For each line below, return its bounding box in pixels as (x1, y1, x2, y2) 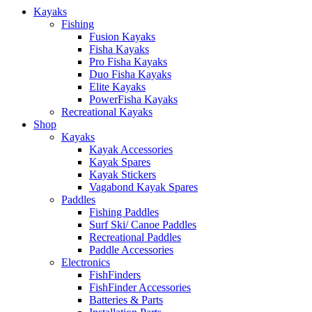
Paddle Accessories (89, 243, 173, 256)
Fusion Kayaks (89, 30, 155, 42)
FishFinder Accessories (89, 281, 191, 293)
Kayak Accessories (89, 143, 173, 155)
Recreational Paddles (89, 231, 181, 243)
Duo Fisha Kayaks (89, 68, 171, 80)
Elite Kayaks (89, 80, 146, 93)
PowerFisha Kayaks (89, 93, 178, 105)
